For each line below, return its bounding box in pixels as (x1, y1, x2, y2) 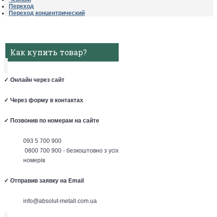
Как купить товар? (10, 47, 87, 57)
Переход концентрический (9, 10, 85, 16)
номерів (23, 157, 45, 164)
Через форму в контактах (10, 97, 83, 104)
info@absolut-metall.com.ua (23, 198, 97, 204)
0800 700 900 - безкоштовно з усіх (23, 147, 119, 154)
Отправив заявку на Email (10, 177, 84, 184)
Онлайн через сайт (10, 77, 64, 83)
